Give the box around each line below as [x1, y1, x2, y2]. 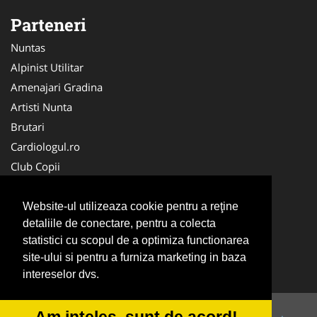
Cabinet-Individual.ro [11, 218, 113, 233]
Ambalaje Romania [11, 198, 103, 213]
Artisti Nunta [11, 99, 72, 114]
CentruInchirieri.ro [11, 238, 100, 253]
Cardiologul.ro [11, 139, 80, 154]
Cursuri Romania [11, 258, 92, 272]
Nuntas [11, 40, 45, 54]
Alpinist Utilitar [11, 59, 83, 74]
